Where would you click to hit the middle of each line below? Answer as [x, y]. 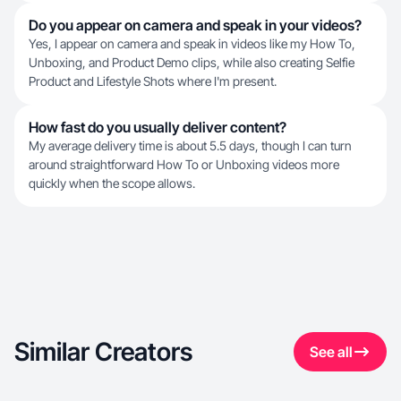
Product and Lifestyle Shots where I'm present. [153, 81]
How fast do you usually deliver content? [158, 127]
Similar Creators [103, 352]
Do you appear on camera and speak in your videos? [195, 25]
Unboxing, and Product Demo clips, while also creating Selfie [192, 62]
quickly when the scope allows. [112, 183]
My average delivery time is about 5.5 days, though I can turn [190, 145]
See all [331, 352]
